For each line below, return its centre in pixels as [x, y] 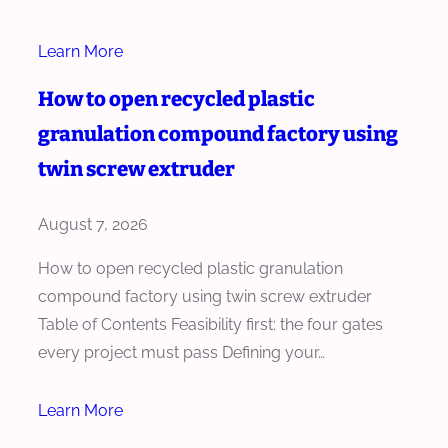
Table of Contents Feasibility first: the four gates [210, 324]
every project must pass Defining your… [181, 352]
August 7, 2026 [93, 224]
